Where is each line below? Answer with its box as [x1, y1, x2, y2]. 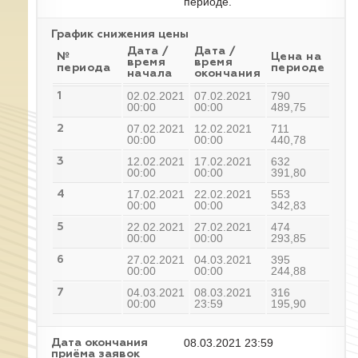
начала [127, 68, 173, 79]
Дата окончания [51, 337, 148, 348]
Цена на [271, 51, 322, 62]
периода [57, 62, 111, 74]
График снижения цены [51, 29, 189, 40]
